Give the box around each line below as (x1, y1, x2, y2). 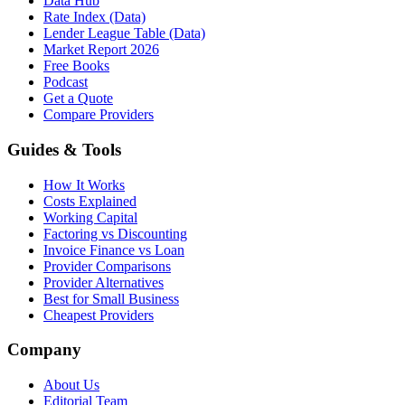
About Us (43, 377, 99, 392)
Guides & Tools (7, 139, 121, 159)
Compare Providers (43, 107, 154, 123)
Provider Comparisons (43, 258, 171, 274)
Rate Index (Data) (43, 9, 146, 25)
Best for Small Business (43, 290, 179, 306)
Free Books (43, 58, 109, 74)
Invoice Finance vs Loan (43, 241, 184, 258)
